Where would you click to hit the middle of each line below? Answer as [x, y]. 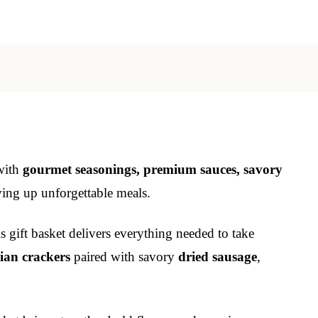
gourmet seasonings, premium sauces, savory [153, 169]
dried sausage [218, 256]
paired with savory [124, 256]
